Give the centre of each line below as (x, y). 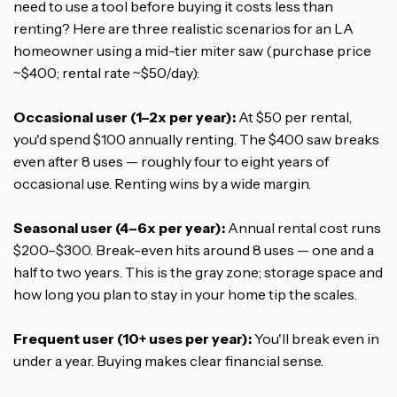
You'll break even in (315, 338)
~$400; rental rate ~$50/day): (106, 72)
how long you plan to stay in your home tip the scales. (185, 294)
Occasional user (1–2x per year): (125, 117)
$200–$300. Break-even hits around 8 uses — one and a (194, 249)
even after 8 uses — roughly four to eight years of (171, 161)
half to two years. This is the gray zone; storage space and (198, 272)
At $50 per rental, (294, 117)
